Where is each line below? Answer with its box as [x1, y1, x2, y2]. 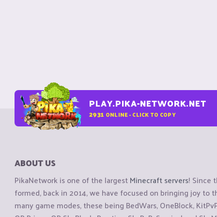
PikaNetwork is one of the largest [15, 173, 130, 187]
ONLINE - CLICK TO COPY [105, 109, 176, 119]
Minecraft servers [130, 173, 188, 187]
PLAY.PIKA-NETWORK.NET [89, 96, 206, 110]
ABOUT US [15, 155, 56, 170]
